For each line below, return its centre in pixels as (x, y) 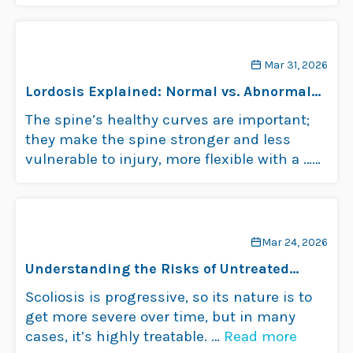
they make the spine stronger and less (158, 139)
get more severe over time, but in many (160, 317)
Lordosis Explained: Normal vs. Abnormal (168, 91)
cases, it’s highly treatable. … (124, 336)
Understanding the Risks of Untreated (157, 269)
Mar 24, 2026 (295, 242)
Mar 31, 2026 (296, 65)
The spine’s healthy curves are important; (167, 120)
